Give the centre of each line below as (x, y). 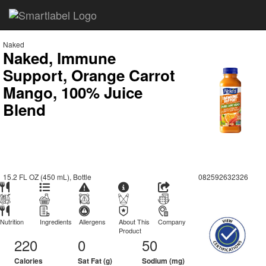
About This (134, 221)
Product (130, 230)
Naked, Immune (59, 58)
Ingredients (56, 221)
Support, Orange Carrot (89, 75)
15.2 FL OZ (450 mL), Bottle (47, 177)
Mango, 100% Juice (73, 92)
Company (172, 221)
